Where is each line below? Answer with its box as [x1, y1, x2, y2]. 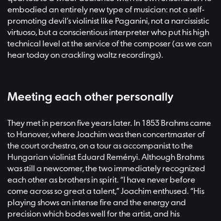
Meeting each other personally [7, 91, 173, 104]
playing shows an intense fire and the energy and [7, 198, 186, 208]
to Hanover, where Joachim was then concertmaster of [7, 130, 205, 140]
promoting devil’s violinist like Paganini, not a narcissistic [7, 16, 209, 26]
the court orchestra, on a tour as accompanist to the [7, 142, 193, 151]
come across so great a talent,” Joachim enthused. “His [7, 187, 204, 197]
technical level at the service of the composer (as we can [7, 39, 212, 49]
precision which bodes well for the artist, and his [7, 210, 180, 220]
